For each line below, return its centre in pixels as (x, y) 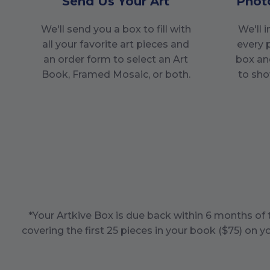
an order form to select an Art (116, 59)
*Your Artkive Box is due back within (117, 215)
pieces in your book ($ (173, 230)
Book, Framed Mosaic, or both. (116, 74)
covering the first (63, 230)
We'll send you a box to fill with (116, 29)
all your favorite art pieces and (116, 44)
